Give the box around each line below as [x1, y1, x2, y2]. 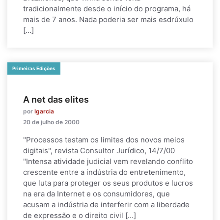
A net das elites [23, 94, 89, 105]
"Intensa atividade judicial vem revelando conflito [23, 157, 193, 166]
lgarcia [34, 108, 54, 115]
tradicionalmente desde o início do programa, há [23, 4, 191, 13]
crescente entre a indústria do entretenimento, [23, 167, 186, 177]
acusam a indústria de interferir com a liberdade [23, 200, 190, 209]
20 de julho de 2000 [23, 118, 80, 126]
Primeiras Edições [12, 65, 55, 71]
